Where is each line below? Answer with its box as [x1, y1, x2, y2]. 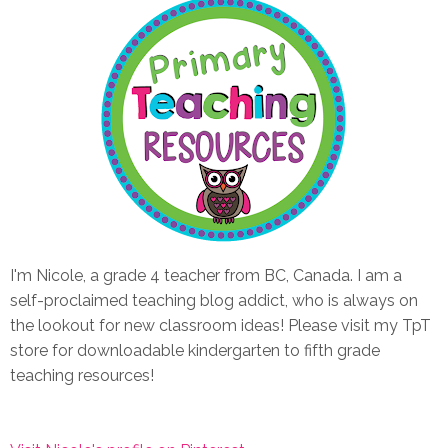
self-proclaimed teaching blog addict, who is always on [10, 290, 418, 310]
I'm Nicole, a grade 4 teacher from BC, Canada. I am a [10, 265, 402, 285]
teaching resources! [10, 365, 154, 385]
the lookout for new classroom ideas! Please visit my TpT [10, 315, 431, 335]
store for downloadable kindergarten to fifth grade [10, 340, 380, 360]
